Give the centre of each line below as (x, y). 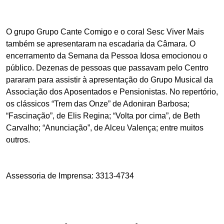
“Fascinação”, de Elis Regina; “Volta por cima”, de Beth (103, 115)
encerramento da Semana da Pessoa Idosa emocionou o (107, 55)
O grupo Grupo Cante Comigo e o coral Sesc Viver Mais (105, 31)
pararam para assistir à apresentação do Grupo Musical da (109, 79)
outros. (19, 139)
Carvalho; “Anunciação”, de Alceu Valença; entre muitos (105, 127)
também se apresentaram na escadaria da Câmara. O (101, 43)
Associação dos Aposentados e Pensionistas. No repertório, (112, 91)
